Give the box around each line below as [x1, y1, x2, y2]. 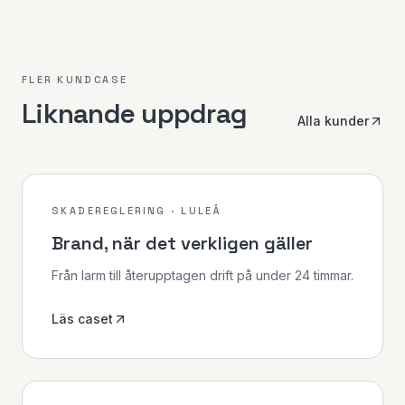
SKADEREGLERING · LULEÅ [52, 204, 221, 217]
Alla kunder [297, 113, 369, 128]
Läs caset [52, 311, 113, 326]
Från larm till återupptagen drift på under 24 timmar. [52, 268, 353, 283]
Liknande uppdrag [22, 96, 247, 131]
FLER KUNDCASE [22, 73, 128, 86]
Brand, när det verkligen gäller [52, 231, 313, 255]
